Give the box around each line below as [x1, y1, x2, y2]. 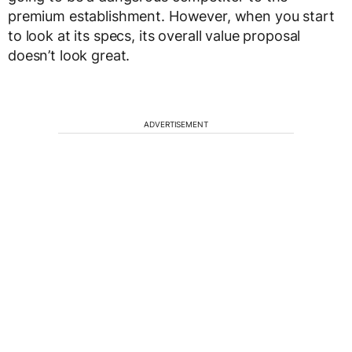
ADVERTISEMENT [144, 119, 208, 130]
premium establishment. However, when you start [8, 8, 335, 25]
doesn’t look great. [8, 47, 130, 64]
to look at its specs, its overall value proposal [8, 27, 301, 45]
